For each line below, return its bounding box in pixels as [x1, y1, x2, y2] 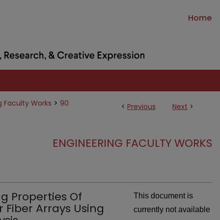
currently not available [134, 205, 210, 214]
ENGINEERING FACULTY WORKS [53, 136, 212, 151]
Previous [127, 102, 156, 111]
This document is [134, 192, 193, 200]
